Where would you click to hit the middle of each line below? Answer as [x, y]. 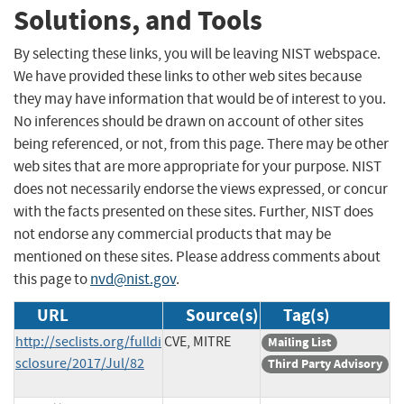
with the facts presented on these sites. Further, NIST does [193, 211]
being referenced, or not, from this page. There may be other [201, 143]
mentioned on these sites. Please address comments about [197, 256]
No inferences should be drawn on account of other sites [188, 121]
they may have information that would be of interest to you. [200, 98]
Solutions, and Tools [138, 21]
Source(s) [222, 315]
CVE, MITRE [197, 341]
